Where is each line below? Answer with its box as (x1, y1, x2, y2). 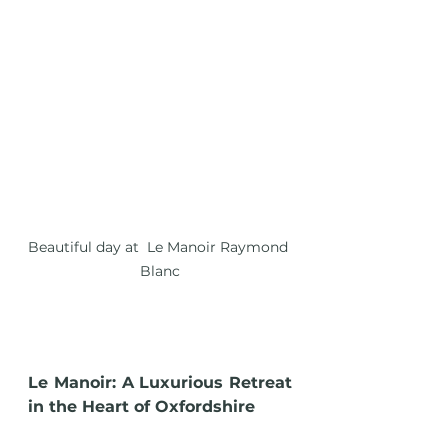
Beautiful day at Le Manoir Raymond (28, 238, 292, 257)
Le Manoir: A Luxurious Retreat (28, 373, 292, 393)
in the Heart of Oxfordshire (28, 397, 255, 417)
